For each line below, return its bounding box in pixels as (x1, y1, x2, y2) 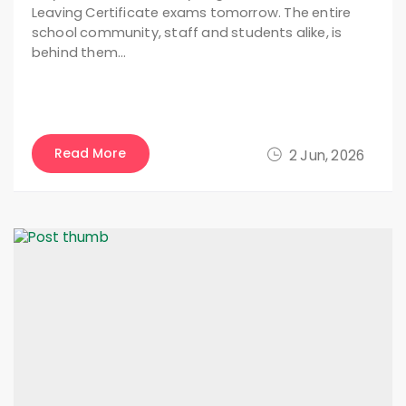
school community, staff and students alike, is (32, 23, 343, 42)
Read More (54, 143, 127, 162)
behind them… (32, 43, 127, 62)
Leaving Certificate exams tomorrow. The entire (32, 3, 352, 22)
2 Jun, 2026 (288, 145, 364, 165)
